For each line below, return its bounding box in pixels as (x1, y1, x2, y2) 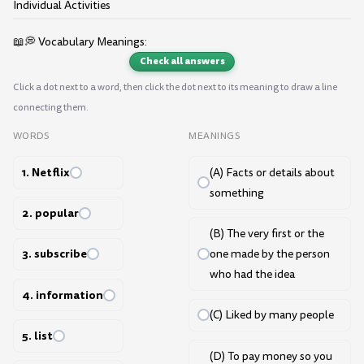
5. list (21, 327, 53, 344)
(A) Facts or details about (209, 164, 335, 180)
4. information (21, 286, 103, 303)
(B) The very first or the (209, 226, 324, 242)
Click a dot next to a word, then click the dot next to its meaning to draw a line (13, 80, 337, 93)
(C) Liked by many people (209, 307, 334, 323)
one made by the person (209, 246, 330, 262)
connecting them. (13, 100, 89, 114)
